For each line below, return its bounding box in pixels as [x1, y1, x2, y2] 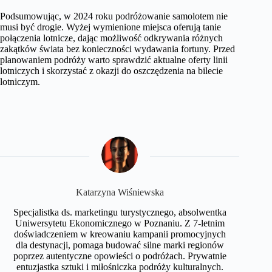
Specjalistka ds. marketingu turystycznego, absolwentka [13, 206, 226, 217]
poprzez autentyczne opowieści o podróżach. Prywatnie [13, 250, 226, 261]
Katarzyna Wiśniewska [75, 187, 164, 197]
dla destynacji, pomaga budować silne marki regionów [15, 239, 224, 250]
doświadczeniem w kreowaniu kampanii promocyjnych [13, 228, 226, 239]
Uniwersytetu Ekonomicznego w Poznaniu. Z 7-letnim [15, 217, 225, 228]
